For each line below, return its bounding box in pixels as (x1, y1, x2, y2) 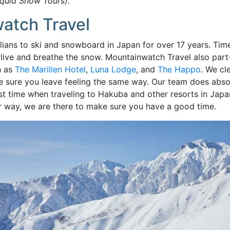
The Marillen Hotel (15, 64, 86, 74)
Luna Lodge (90, 64, 136, 74)
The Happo (158, 64, 201, 74)
